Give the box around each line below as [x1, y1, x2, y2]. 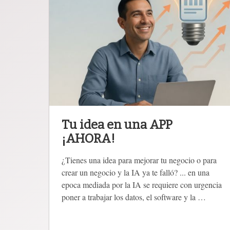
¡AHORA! [62, 131, 115, 146]
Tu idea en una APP [62, 117, 172, 132]
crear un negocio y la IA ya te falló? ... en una [62, 166, 209, 178]
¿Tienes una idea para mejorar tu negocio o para [62, 154, 217, 165]
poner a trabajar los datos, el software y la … [62, 191, 206, 202]
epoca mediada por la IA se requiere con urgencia [62, 179, 222, 190]
